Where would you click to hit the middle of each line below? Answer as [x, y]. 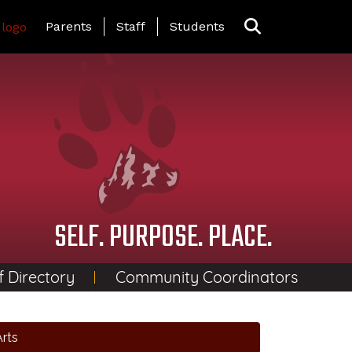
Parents [69, 26]
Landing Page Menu [93, 23]
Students [197, 26]
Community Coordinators [207, 277]
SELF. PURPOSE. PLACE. [163, 238]
